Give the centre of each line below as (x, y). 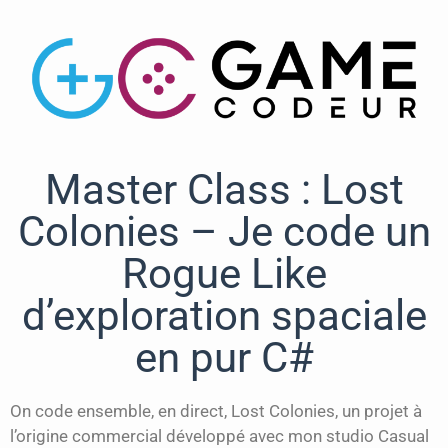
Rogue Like (224, 274)
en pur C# (224, 358)
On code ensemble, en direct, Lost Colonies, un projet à (216, 411)
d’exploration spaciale (224, 316)
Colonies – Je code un (224, 232)
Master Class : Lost (224, 190)
